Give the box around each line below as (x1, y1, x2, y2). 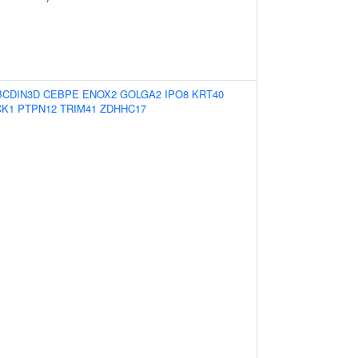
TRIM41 (60, 101, 97, 116)
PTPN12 (18, 101, 57, 116)
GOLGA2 (120, 86, 161, 101)
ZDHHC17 (100, 101, 146, 116)
